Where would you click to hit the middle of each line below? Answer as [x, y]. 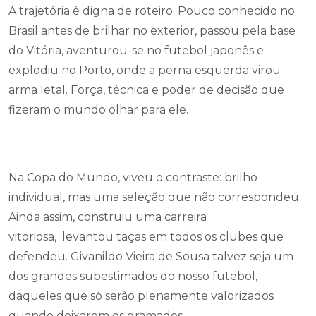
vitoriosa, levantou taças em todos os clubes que [146, 237]
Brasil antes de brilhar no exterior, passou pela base [152, 31]
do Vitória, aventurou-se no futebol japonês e [136, 50]
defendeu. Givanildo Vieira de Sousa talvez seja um [151, 256]
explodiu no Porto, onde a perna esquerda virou [145, 70]
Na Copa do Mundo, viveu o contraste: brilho [133, 177]
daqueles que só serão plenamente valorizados [141, 296]
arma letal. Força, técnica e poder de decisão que [146, 90]
